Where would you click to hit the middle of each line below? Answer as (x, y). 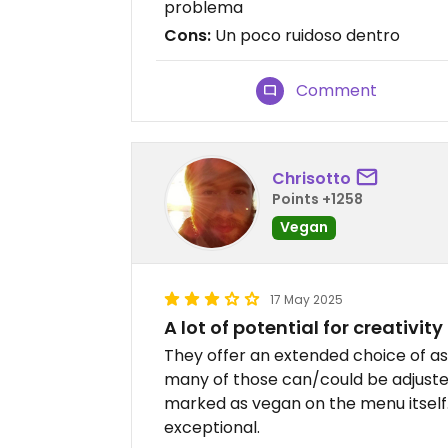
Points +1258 (317, 198)
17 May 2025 (306, 300)
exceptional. (212, 428)
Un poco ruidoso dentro (305, 36)
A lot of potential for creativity (303, 328)
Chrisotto (311, 178)
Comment (337, 91)
